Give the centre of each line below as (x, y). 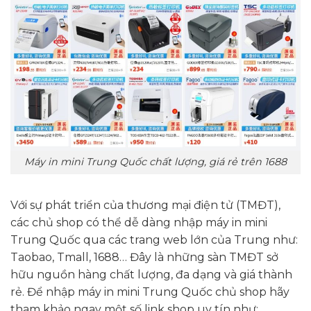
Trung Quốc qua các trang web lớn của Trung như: (154, 240)
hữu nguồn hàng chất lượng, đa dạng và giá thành (151, 275)
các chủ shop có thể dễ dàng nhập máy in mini (139, 223)
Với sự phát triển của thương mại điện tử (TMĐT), (145, 205)
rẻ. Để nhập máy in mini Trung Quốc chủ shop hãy (150, 292)
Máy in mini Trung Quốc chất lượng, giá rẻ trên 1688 (155, 162)
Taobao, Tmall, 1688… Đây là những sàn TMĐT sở (144, 258)
